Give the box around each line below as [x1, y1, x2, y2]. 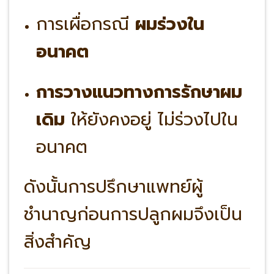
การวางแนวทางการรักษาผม [35, 78, 242, 105]
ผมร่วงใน [135, 11, 204, 38]
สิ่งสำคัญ [23, 228, 91, 255]
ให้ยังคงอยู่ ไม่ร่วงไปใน [70, 106, 238, 133]
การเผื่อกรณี [35, 11, 135, 38]
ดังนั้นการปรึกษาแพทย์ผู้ [23, 173, 203, 200]
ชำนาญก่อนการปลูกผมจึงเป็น [23, 201, 242, 228]
